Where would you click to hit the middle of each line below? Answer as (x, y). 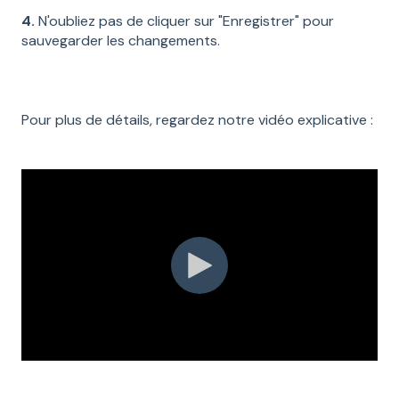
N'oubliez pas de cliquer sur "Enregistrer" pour (184, 21)
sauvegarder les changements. (121, 41)
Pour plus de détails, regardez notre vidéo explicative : (197, 120)
